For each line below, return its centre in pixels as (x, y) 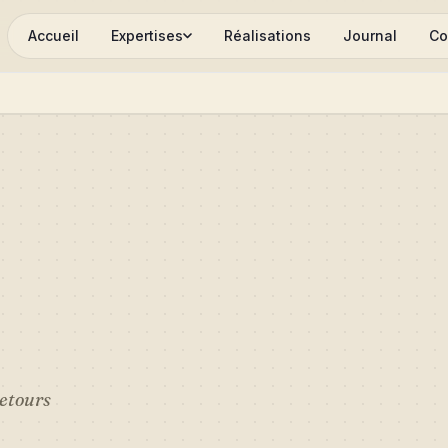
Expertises (146, 35)
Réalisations (267, 35)
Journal (369, 35)
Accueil (53, 35)
